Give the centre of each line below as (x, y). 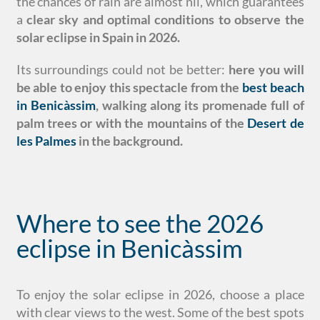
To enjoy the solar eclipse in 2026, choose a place (160, 294)
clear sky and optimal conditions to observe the (165, 19)
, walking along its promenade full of (200, 105)
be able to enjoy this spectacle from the (129, 87)
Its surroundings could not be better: (122, 69)
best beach (273, 87)
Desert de (276, 122)
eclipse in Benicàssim (129, 247)
